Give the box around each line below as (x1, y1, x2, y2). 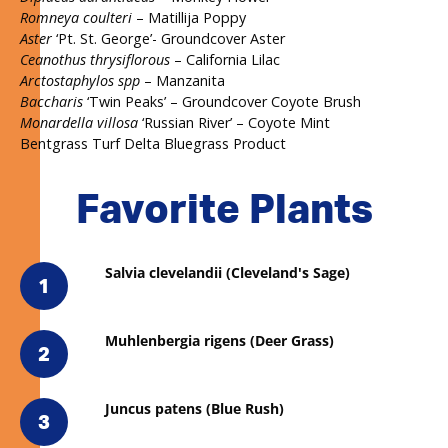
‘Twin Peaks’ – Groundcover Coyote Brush (83, 91, 361, 111)
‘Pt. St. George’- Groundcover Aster (52, 28, 285, 48)
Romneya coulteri (20, 7, 132, 27)
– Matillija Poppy (132, 7, 246, 27)
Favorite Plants (75, 182, 373, 232)
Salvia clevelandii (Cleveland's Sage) (105, 262, 350, 282)
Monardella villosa (20, 112, 138, 132)
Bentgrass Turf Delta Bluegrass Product (20, 133, 286, 153)
